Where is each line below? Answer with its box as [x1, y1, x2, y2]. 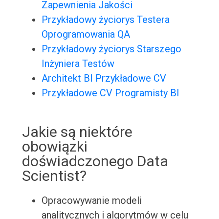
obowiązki [22, 138, 88, 155]
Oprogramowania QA [41, 28, 130, 41]
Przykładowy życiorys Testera [41, 14, 170, 26]
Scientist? [22, 167, 87, 185]
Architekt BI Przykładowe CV [41, 72, 166, 85]
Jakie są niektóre [22, 123, 132, 141]
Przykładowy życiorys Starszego [41, 43, 181, 55]
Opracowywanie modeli [41, 195, 142, 207]
